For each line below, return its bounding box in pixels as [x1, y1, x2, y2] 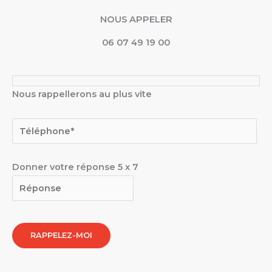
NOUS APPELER [100, 13, 172, 25]
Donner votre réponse [12, 161, 118, 173]
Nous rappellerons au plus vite [12, 89, 152, 100]
